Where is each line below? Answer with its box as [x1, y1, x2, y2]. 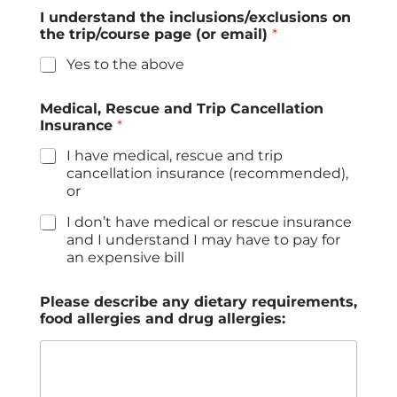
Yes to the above [66, 56, 184, 74]
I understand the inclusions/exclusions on [40, 9, 351, 27]
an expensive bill [66, 249, 184, 267]
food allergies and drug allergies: [40, 310, 285, 328]
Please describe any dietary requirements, [40, 293, 357, 311]
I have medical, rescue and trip [66, 147, 283, 165]
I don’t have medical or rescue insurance [66, 214, 352, 231]
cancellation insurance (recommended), [66, 165, 348, 183]
